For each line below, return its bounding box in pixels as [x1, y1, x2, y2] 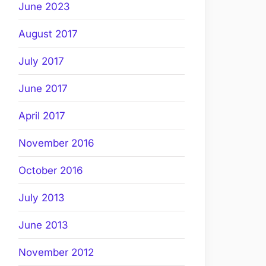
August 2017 [18, 27, 78, 40]
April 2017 [18, 109, 65, 122]
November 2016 [18, 137, 94, 149]
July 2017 [18, 55, 64, 67]
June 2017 [18, 82, 68, 94]
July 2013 [18, 191, 65, 204]
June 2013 [18, 218, 68, 231]
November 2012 [18, 246, 94, 258]
